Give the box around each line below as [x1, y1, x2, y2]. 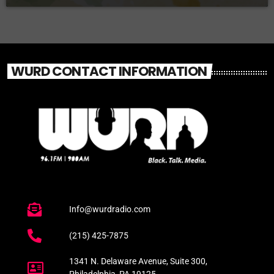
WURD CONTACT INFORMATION [11, 62, 207, 80]
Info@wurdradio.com [68, 204, 150, 215]
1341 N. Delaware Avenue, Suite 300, [68, 256, 207, 267]
